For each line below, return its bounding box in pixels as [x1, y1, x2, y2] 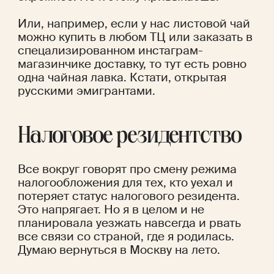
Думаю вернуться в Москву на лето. [17, 242, 220, 258]
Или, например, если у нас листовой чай [17, 16, 250, 32]
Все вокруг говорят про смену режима [17, 161, 237, 177]
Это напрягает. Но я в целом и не [17, 202, 204, 218]
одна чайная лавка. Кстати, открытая [17, 70, 226, 86]
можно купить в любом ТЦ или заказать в [17, 29, 253, 45]
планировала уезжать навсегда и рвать [17, 215, 241, 231]
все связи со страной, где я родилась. [17, 229, 234, 245]
